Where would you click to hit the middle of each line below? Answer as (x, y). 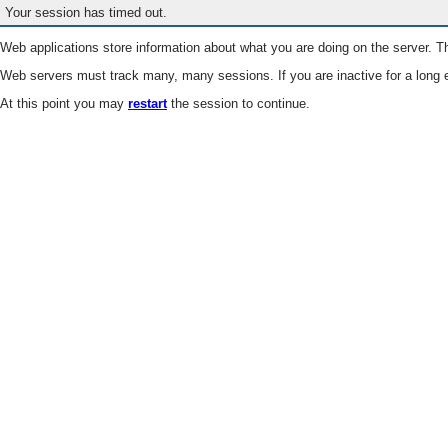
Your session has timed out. (86, 13)
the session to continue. (238, 104)
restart (147, 104)
